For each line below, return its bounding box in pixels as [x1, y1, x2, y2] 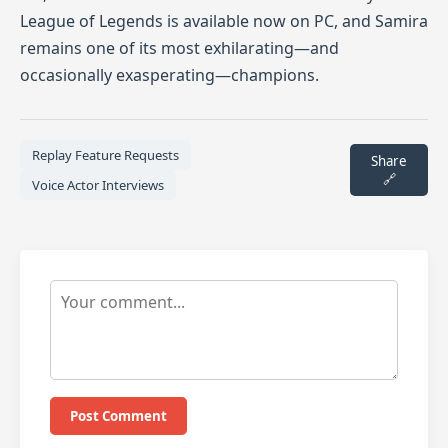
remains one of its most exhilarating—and [20, 37, 339, 59]
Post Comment [70, 407, 167, 425]
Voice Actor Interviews [32, 176, 164, 194]
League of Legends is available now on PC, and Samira [20, 10, 428, 32]
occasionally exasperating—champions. [20, 64, 319, 86]
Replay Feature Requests [32, 146, 179, 164]
